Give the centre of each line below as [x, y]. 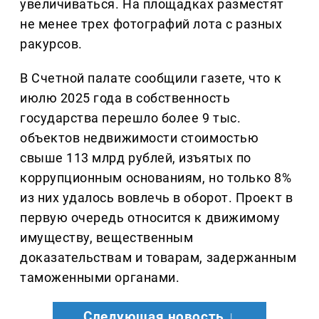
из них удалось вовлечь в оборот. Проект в [157, 198]
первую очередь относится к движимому [150, 218]
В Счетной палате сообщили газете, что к [151, 78]
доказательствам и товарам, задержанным [158, 258]
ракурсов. [51, 44]
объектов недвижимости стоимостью [140, 138]
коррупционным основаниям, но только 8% [156, 178]
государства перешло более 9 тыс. [131, 118]
